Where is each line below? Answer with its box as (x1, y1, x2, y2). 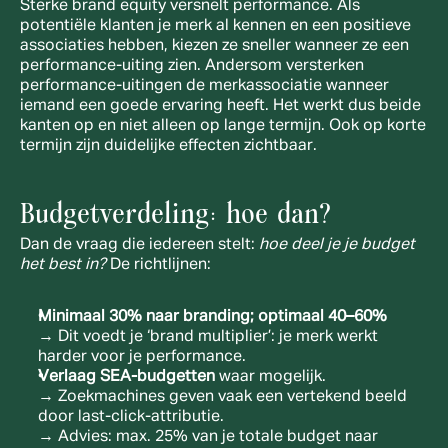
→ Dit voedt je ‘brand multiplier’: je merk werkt (38, 329, 378, 346)
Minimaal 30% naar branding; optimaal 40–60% (38, 309, 387, 326)
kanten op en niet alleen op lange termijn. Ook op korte (20, 118, 426, 135)
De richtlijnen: (110, 257, 211, 274)
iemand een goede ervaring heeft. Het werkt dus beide (20, 98, 421, 115)
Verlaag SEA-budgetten (38, 369, 215, 386)
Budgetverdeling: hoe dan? (20, 201, 331, 230)
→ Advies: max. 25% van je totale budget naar (38, 429, 378, 446)
